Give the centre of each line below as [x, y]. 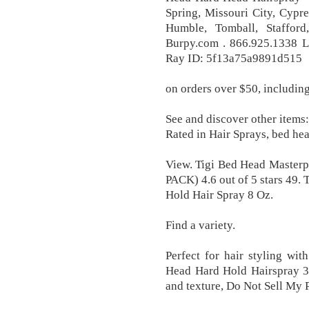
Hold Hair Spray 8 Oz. [219, 195]
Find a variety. [200, 225]
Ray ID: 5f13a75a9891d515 [234, 58]
